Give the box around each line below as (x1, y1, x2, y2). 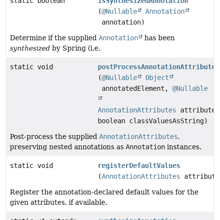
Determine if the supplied (10, 34, 99, 42)
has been (142, 34, 175, 42)
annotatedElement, (98, 84, 173, 93)
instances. (165, 143, 201, 151)
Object (145, 74, 169, 82)
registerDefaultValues (98, 162, 181, 170)
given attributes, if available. (10, 198, 107, 207)
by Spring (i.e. (50, 44, 100, 53)
